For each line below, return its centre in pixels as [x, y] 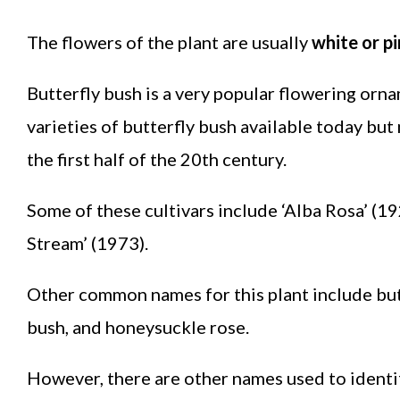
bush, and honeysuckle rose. [140, 327]
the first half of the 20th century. [157, 159]
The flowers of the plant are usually [169, 42]
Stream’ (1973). [87, 243]
